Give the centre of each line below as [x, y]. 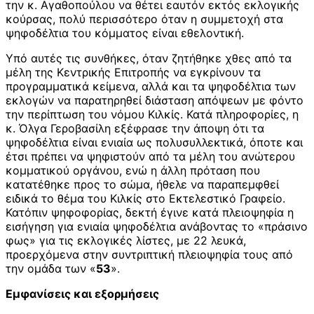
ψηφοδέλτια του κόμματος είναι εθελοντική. [125, 33]
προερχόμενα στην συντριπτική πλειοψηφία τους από [149, 255]
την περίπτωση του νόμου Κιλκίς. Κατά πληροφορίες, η [152, 115]
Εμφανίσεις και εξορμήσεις [82, 294]
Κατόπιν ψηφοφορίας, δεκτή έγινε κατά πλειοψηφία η [150, 213]
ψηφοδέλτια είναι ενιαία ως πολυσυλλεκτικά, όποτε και [154, 143]
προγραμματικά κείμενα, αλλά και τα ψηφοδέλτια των [151, 87]
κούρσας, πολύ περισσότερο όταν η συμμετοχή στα [144, 19]
